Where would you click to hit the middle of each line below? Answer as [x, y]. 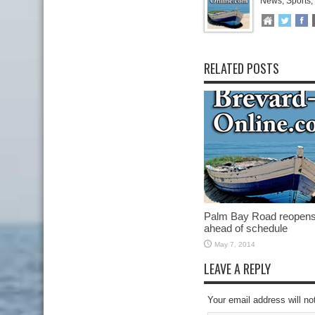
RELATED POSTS [242, 68]
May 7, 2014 [235, 244]
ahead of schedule [246, 228]
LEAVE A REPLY [237, 269]
